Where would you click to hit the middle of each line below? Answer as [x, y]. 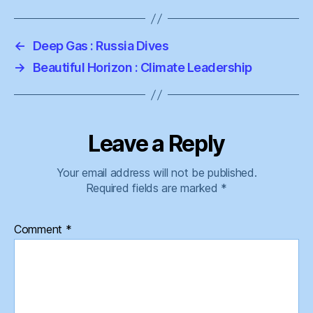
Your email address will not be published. [156, 173]
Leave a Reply [156, 144]
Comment [40, 229]
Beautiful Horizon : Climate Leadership [142, 67]
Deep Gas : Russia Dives [101, 46]
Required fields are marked [153, 188]
